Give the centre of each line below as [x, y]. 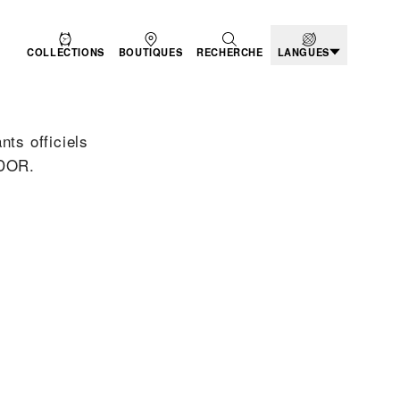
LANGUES [303, 52]
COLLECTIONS [66, 52]
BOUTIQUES [150, 52]
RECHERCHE [230, 52]
